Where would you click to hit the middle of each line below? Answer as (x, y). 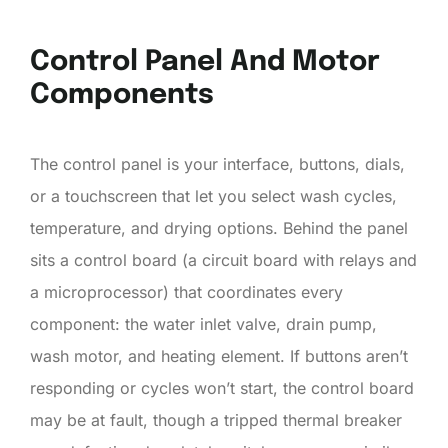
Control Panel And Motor (205, 62)
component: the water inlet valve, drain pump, (203, 323)
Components (122, 95)
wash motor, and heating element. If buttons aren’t (219, 355)
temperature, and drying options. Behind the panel (219, 227)
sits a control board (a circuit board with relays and (223, 259)
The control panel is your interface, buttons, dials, (217, 163)
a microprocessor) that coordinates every (186, 291)
